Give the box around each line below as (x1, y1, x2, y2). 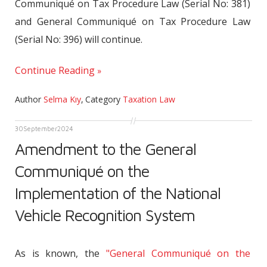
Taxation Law (123, 94, 175, 105)
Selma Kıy (44, 94, 81, 105)
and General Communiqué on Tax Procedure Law (15, 15, 250, 28)
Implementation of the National (15, 184, 221, 203)
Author (15, 94, 44, 105)
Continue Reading (15, 64, 95, 77)
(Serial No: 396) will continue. (15, 33, 142, 46)
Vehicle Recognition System (15, 206, 195, 225)
